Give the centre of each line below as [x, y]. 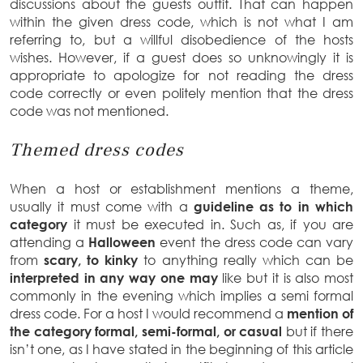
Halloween [122, 242]
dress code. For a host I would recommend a [148, 313]
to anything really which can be [249, 260]
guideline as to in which [273, 206]
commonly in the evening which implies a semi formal [181, 295]
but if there [319, 331]
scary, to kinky [94, 260]
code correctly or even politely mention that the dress [181, 93]
